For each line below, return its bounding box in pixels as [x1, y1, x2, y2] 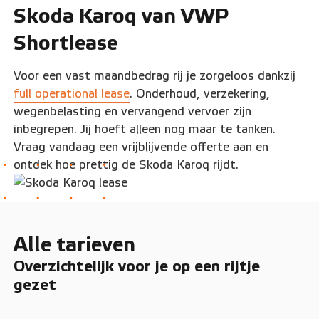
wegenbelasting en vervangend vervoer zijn [14, 105, 252, 119]
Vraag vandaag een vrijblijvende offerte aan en [14, 140, 269, 155]
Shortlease [14, 31, 118, 56]
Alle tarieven [14, 232, 136, 257]
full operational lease [14, 87, 130, 101]
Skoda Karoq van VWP [14, 4, 229, 28]
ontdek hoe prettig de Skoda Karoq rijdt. [14, 158, 239, 172]
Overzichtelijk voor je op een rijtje [14, 257, 261, 276]
